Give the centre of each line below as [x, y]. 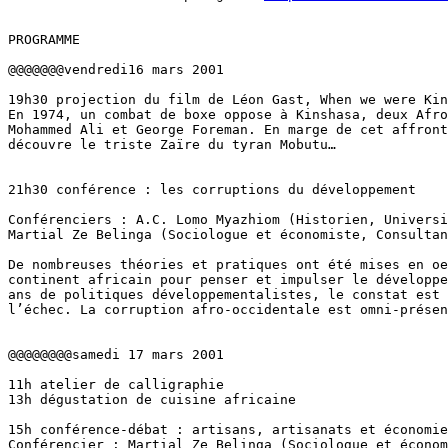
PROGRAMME [44, 39]
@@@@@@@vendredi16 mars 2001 [116, 69]
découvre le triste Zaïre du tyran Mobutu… [172, 144]
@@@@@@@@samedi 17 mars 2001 [116, 354]
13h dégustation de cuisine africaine [152, 399]
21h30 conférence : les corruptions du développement [212, 189]
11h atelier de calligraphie [116, 384]
